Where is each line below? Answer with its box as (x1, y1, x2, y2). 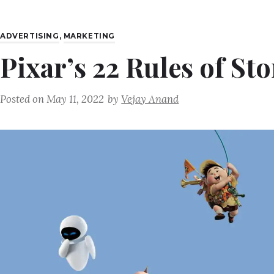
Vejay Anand (121, 92, 179, 106)
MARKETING (63, 32, 116, 41)
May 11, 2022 (46, 92, 104, 106)
